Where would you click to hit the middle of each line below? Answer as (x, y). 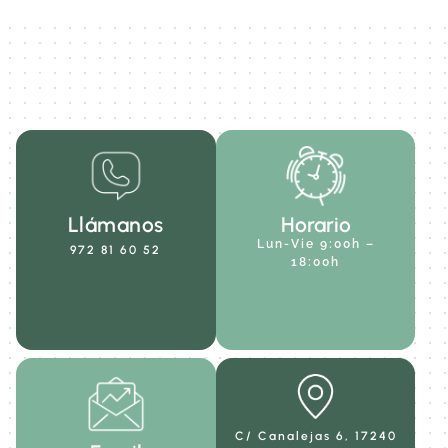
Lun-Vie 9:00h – (315, 244)
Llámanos (115, 225)
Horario (315, 225)
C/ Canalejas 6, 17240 (315, 436)
